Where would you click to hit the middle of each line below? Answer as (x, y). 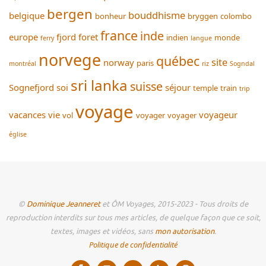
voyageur (218, 114)
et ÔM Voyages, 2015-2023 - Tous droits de (174, 204)
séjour (178, 87)
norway (119, 62)
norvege (70, 59)
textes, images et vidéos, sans (102, 231)
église (18, 134)
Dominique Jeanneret (63, 204)
